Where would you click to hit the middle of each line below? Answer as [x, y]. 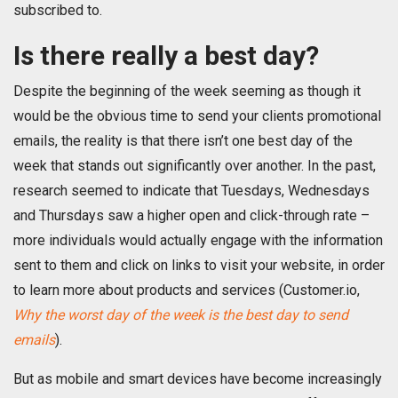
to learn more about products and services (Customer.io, [187, 291]
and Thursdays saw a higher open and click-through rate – [191, 216]
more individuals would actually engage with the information [198, 241]
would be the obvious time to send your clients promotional [197, 116]
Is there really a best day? [166, 56]
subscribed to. [58, 11]
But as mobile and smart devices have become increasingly [198, 379]
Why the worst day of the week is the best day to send [181, 315]
